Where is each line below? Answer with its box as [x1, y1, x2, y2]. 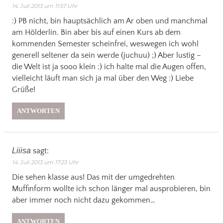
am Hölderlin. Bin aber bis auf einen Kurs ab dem [11, 28, 181, 37]
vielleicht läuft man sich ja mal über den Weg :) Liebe [11, 74, 194, 83]
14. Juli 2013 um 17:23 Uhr [11, 159, 78, 166]
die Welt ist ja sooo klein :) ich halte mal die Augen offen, [11, 62, 206, 72]
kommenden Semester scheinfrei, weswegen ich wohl [11, 39, 199, 49]
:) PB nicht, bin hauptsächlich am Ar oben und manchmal [11, 16, 208, 26]
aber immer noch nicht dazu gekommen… [11, 196, 155, 205]
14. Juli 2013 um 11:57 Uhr [11, 2, 77, 10]
